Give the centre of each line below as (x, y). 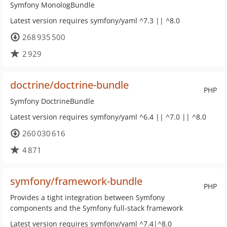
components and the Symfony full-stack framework (97, 208)
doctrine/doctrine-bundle (69, 85)
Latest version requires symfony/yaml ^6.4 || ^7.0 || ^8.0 (108, 117)
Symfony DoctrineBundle (52, 101)
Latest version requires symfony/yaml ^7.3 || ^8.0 (95, 21)
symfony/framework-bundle (76, 181)
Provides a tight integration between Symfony (87, 197)
